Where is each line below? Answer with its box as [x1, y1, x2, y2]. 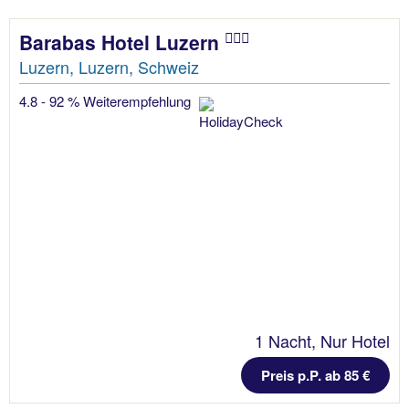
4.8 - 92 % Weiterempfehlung [19, 91, 194, 111]
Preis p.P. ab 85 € [261, 365, 370, 386]
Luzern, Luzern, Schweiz [19, 55, 199, 79]
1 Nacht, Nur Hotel [255, 329, 390, 353]
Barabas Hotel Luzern [19, 28, 225, 57]
